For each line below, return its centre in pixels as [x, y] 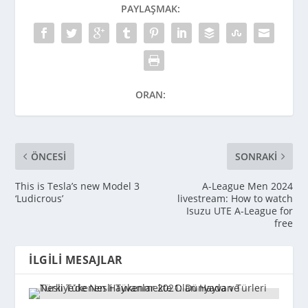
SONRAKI [256, 157]
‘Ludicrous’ [40, 199]
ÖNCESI [49, 157]
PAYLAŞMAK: [151, 9]
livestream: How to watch [235, 199]
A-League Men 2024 [247, 186]
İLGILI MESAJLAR [76, 260]
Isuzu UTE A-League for [239, 211]
